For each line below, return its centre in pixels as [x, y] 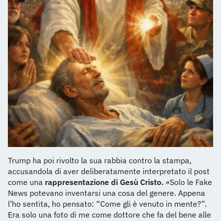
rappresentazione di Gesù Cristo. [104, 182]
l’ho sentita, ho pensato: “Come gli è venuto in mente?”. [107, 204]
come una [26, 182]
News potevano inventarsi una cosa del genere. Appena [107, 193]
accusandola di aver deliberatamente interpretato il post [109, 171]
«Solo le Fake [188, 182]
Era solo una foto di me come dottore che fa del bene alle [110, 215]
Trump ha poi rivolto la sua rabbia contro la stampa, [100, 161]
